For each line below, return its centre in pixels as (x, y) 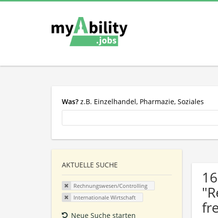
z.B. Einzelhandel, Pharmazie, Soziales (141, 101)
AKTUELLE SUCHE (90, 165)
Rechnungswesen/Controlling (110, 186)
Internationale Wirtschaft (104, 197)
